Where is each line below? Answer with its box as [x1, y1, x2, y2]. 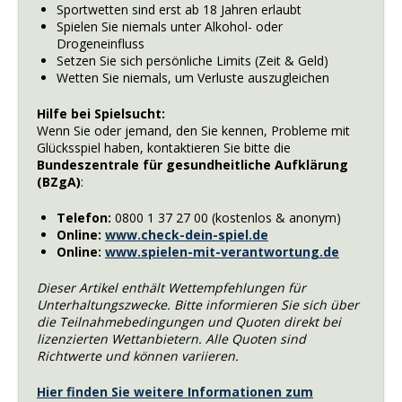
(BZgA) [37, 173, 81, 191]
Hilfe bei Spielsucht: [37, 105, 165, 123]
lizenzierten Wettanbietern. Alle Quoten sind [37, 330, 306, 348]
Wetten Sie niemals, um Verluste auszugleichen [57, 69, 329, 87]
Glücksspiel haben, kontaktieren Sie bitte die [37, 139, 291, 157]
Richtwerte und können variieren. [37, 347, 239, 365]
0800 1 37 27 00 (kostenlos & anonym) [111, 209, 341, 227]
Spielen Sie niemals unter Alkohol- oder [57, 18, 283, 36]
